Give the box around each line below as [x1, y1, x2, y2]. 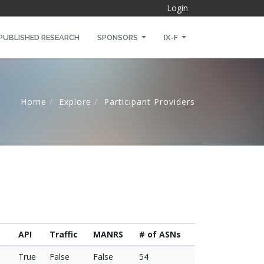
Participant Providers [104, 96, 195, 107]
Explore [59, 96, 91, 107]
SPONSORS [97, 33, 140, 42]
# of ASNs [139, 229, 181, 240]
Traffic [49, 229, 78, 240]
